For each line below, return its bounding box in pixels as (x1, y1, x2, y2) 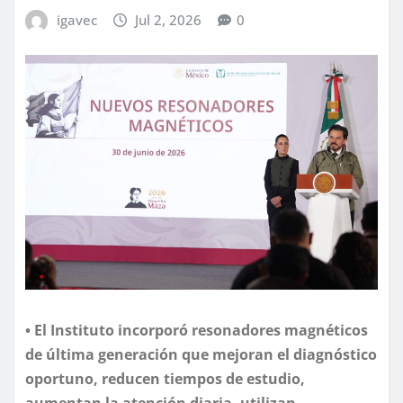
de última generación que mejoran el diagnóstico (25, 344, 377, 364)
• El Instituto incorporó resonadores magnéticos (25, 319, 368, 340)
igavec (56, 10, 97, 29)
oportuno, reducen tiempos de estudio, (25, 368, 305, 389)
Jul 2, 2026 (135, 10, 202, 29)
